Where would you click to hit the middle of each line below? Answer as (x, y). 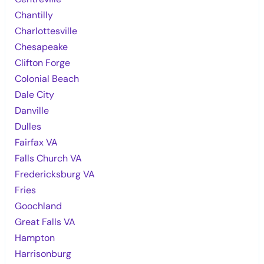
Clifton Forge (43, 62)
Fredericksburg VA (55, 174)
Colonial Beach (47, 78)
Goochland (39, 206)
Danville (32, 110)
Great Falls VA (45, 222)
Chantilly (34, 15)
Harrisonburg (43, 253)
